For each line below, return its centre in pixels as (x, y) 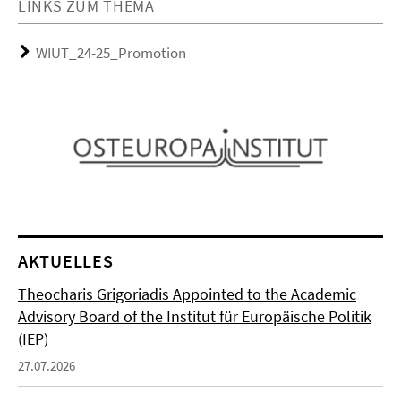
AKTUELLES (66, 261)
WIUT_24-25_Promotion (111, 53)
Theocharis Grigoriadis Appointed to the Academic (187, 294)
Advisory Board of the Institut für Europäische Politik (195, 317)
